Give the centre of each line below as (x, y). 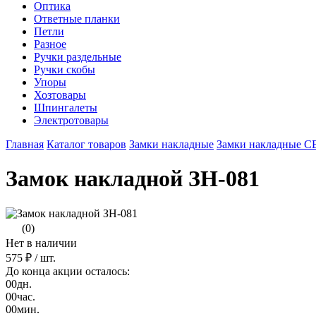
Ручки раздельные (78, 57)
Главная (25, 144)
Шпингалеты (66, 108)
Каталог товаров (86, 144)
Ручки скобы (65, 69)
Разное (50, 44)
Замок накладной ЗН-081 (133, 179)
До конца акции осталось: (68, 271)
